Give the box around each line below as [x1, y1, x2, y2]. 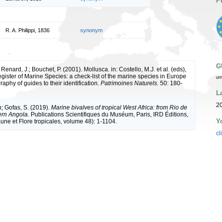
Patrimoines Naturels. [101, 79, 159, 87]
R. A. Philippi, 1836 [5, 27, 50, 33]
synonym [80, 27, 103, 33]
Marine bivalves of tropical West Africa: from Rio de [51, 104, 187, 111]
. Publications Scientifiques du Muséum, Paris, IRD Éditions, [28, 111, 188, 118]
